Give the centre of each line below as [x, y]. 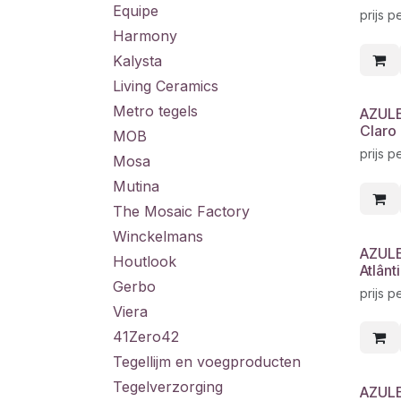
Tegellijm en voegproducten [207, 362]
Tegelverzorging [168, 387]
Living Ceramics [166, 86]
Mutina [136, 186]
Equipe [136, 11]
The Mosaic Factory [181, 211]
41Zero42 [146, 337]
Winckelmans [158, 236]
